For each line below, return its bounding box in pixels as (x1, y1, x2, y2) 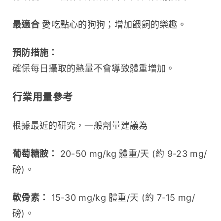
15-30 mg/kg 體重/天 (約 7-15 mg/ (48, 192, 195, 203)
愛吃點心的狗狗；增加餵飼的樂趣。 (39, 19, 187, 30)
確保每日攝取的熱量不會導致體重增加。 (12, 63, 175, 74)
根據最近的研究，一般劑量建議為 (12, 120, 148, 131)
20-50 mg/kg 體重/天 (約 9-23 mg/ (57, 148, 207, 159)
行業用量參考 (12, 91, 73, 103)
